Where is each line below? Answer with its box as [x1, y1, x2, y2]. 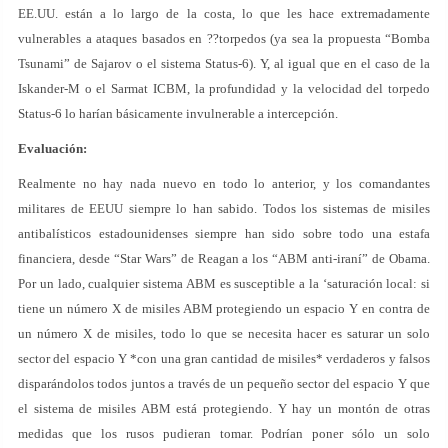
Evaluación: [18, 141, 87, 156]
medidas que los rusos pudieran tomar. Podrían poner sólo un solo [18, 426, 430, 441]
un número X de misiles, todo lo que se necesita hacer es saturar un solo [18, 326, 430, 341]
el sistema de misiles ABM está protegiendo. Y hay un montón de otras [18, 401, 430, 416]
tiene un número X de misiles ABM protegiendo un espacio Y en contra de [18, 301, 430, 316]
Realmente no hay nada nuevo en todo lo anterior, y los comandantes [18, 176, 430, 191]
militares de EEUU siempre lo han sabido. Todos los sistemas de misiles [18, 201, 430, 216]
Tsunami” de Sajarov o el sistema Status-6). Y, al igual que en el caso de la [18, 56, 430, 71]
